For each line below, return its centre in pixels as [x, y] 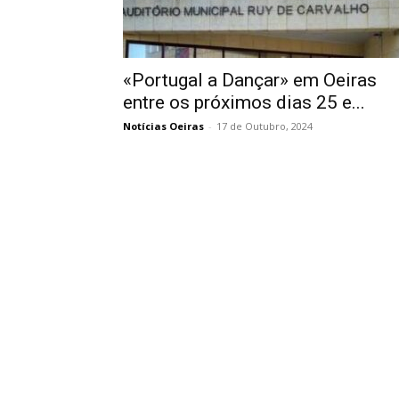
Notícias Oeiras [163, 126]
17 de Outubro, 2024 [265, 126]
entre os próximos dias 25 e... [244, 102]
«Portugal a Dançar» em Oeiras [250, 80]
